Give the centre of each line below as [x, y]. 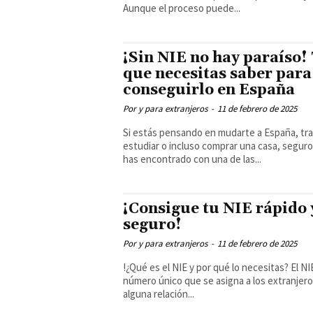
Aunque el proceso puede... [181, 8]
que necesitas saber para [217, 74]
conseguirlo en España [209, 90]
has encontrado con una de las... [192, 159]
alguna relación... [158, 294]
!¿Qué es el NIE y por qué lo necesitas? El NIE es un [206, 267]
